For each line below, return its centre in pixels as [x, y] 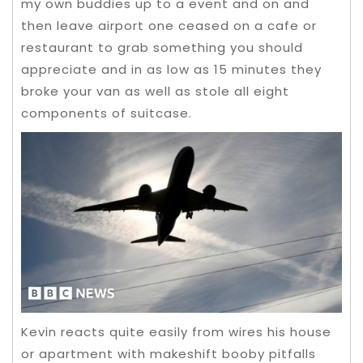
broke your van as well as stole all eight [155, 91]
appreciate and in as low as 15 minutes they [171, 69]
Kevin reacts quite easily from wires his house [176, 331]
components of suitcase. [107, 113]
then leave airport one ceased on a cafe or [169, 26]
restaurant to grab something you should [162, 47]
